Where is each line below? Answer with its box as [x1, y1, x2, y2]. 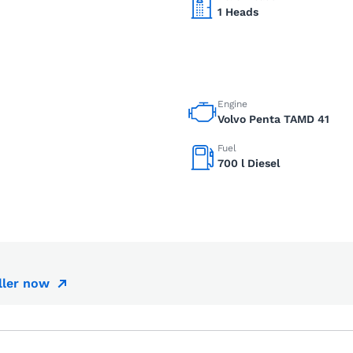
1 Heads [217, 6, 258, 18]
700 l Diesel [217, 157, 280, 169]
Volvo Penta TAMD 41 [217, 113, 329, 125]
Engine [217, 98, 247, 110]
